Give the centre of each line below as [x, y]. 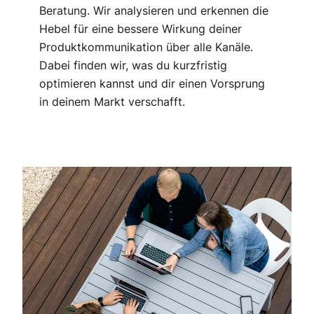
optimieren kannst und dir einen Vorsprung [152, 84]
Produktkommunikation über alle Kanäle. [146, 47]
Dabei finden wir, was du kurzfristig [133, 66]
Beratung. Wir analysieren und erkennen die [154, 11]
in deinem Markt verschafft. [112, 102]
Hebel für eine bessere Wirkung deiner [141, 29]
